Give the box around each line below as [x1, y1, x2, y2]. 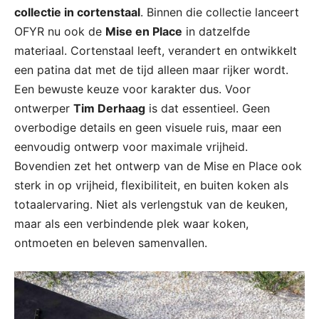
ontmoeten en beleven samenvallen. [14, 236, 207, 251]
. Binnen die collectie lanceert [140, 5, 299, 20]
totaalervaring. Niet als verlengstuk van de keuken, [14, 197, 288, 212]
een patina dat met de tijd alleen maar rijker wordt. [14, 63, 288, 78]
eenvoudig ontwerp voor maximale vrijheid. [14, 140, 248, 155]
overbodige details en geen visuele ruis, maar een [14, 120, 281, 135]
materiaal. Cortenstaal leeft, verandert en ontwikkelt [14, 43, 297, 58]
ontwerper [14, 101, 73, 116]
